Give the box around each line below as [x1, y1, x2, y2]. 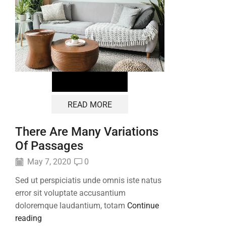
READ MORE [67, 99, 112, 109]
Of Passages [15, 139, 83, 153]
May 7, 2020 [25, 157, 71, 167]
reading [15, 213, 42, 223]
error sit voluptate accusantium [15, 188, 126, 198]
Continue [127, 201, 159, 211]
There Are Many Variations [15, 125, 158, 139]
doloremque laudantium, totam [15, 201, 127, 211]
